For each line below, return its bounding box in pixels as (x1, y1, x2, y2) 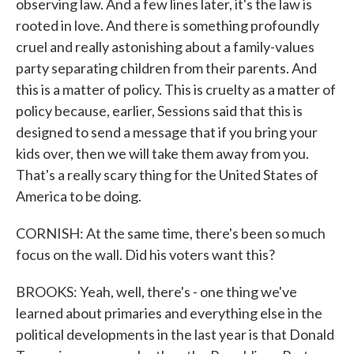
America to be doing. (16, 187, 141, 205)
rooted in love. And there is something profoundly (16, 17, 319, 34)
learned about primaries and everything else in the (16, 304, 322, 322)
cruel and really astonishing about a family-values (16, 38, 314, 55)
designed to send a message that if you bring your (16, 123, 318, 141)
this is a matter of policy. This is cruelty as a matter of (16, 81, 336, 98)
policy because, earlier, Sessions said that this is (16, 102, 303, 119)
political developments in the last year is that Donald (16, 326, 334, 343)
